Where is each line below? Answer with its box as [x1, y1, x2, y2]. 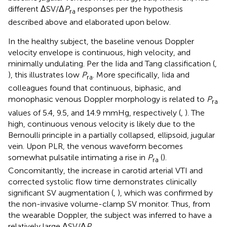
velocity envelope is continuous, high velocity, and [8, 48, 191, 58]
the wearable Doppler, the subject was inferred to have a [8, 210, 212, 220]
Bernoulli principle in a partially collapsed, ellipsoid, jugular [8, 130, 215, 140]
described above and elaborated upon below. [8, 17, 171, 27]
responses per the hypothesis [75, 4, 183, 14]
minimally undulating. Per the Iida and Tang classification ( [8, 59, 215, 69]
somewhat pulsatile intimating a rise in [8, 152, 147, 162]
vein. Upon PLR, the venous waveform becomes [8, 141, 183, 151]
